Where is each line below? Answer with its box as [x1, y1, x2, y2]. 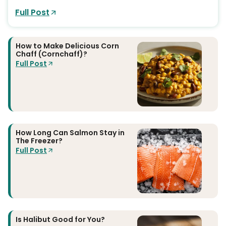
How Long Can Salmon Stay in [16, 127, 125, 138]
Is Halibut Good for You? [16, 214, 105, 224]
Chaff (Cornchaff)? [16, 48, 87, 59]
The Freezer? [16, 135, 63, 146]
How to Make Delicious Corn [16, 40, 119, 51]
